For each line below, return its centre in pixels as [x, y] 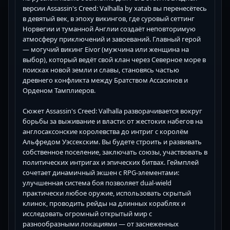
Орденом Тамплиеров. [59, 90]
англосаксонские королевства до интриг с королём [106, 131]
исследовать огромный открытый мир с [87, 213]
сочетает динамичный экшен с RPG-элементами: [101, 172]
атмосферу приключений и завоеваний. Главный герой [112, 39]
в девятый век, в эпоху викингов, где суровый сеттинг [109, 18]
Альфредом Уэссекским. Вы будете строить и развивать [112, 141]
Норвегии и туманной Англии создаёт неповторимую [109, 28]
